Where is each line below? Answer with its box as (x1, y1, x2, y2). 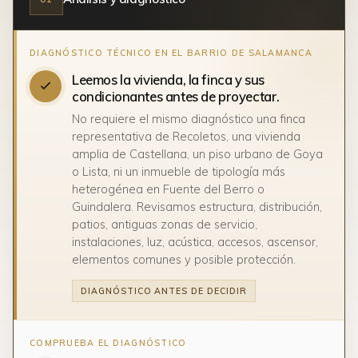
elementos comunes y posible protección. (72, 252, 296, 267)
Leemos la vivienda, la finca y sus (72, 71, 265, 88)
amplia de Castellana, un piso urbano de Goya (72, 146, 323, 161)
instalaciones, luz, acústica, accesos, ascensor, (72, 234, 318, 249)
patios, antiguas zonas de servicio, (72, 217, 257, 232)
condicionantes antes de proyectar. (72, 88, 280, 105)
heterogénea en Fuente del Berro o (72, 181, 265, 197)
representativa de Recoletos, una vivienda (72, 129, 300, 144)
